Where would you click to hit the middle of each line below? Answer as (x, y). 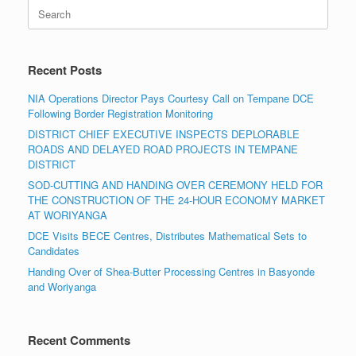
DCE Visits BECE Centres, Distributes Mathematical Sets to (167, 236)
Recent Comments (79, 341)
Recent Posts (65, 70)
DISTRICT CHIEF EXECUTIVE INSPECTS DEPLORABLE (164, 134)
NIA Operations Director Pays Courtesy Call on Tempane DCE (171, 99)
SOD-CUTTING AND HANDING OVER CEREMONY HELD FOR (175, 185)
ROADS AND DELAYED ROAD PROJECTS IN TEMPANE (163, 149)
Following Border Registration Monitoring (120, 114)
